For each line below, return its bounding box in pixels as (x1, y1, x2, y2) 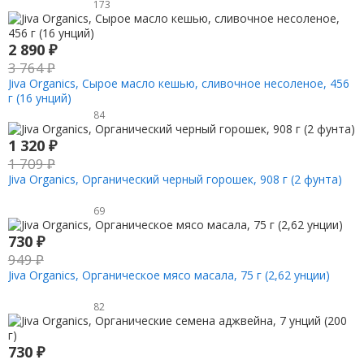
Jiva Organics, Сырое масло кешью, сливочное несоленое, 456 (7, 76, 349, 92)
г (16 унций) (7, 90, 71, 106)
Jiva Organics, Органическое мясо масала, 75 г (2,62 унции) (7, 267, 330, 284)
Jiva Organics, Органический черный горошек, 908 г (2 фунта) (7, 171, 342, 188)
